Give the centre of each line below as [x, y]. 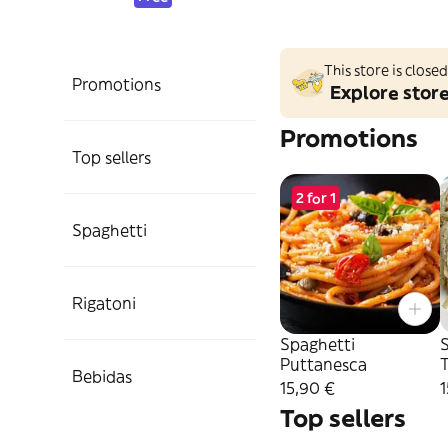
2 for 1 [316, 198]
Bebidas [102, 376]
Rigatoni [104, 303]
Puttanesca [323, 364]
